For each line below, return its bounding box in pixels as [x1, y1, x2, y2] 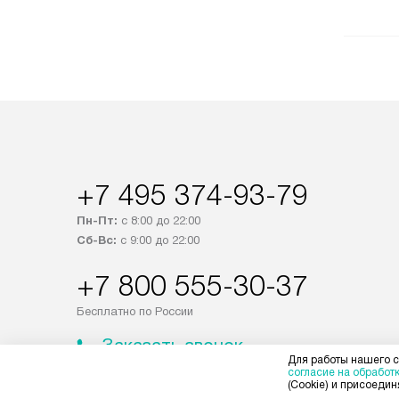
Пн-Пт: [77, 214, 118, 227]
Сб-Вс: [77, 233, 117, 247]
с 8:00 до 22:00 [118, 214, 200, 227]
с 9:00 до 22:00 [117, 233, 199, 247]
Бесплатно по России [77, 305, 193, 318]
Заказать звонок [102, 336, 243, 355]
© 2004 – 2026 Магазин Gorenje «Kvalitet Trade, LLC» [77, 384, 362, 397]
